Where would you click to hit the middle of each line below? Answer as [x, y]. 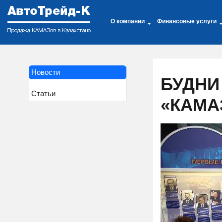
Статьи [43, 93]
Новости [45, 72]
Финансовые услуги [187, 21]
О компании [128, 21]
